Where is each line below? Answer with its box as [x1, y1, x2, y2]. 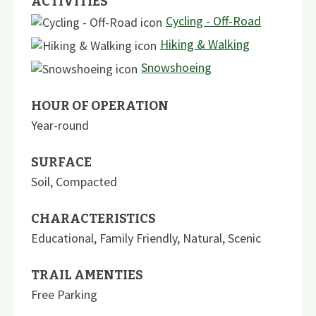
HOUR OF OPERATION [31, 97, 169, 114]
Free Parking [31, 286, 97, 303]
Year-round [31, 116, 89, 133]
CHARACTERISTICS [31, 210, 156, 226]
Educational [31, 229, 94, 246]
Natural [183, 229, 222, 246]
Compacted [56, 173, 117, 190]
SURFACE [31, 154, 92, 170]
